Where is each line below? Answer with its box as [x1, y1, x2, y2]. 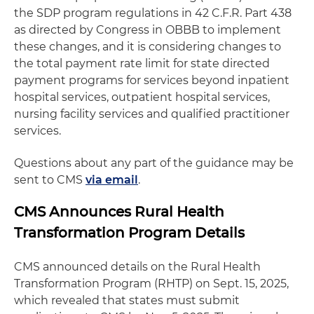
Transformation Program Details [14, 224, 245, 241]
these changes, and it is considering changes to [14, 39, 281, 53]
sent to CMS [14, 172, 86, 186]
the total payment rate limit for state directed [14, 56, 270, 70]
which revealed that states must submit [14, 293, 240, 307]
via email [86, 172, 138, 186]
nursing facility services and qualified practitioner [14, 107, 289, 121]
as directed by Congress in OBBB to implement [14, 22, 281, 36]
